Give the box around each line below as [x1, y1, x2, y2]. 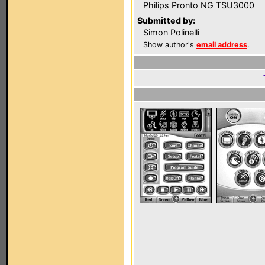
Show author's [143, 40, 196, 49]
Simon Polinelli [143, 27, 199, 37]
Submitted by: [137, 15, 195, 25]
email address [196, 40, 247, 49]
